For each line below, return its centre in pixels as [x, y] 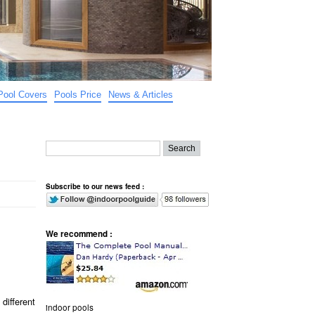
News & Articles [141, 95]
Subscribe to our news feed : [95, 186]
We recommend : [79, 233]
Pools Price [78, 95]
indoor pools [70, 307]
